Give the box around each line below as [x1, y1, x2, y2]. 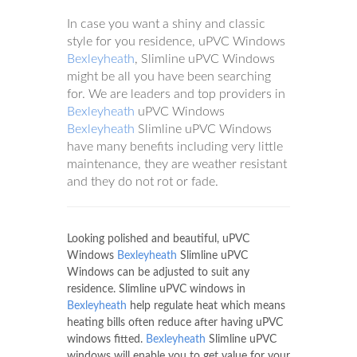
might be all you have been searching [67, 70, 271, 83]
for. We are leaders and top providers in [67, 88, 285, 100]
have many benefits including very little [67, 140, 283, 153]
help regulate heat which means [127, 300, 285, 312]
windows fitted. [67, 334, 146, 345]
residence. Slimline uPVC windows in [67, 284, 245, 295]
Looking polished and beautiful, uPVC [67, 233, 249, 245]
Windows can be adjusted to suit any [67, 267, 249, 278]
